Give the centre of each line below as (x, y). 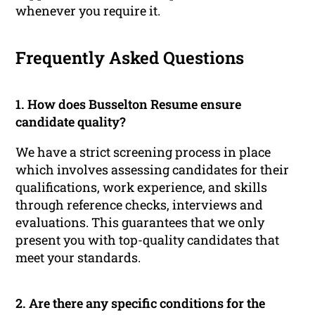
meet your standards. (78, 258)
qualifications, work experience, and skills (142, 187)
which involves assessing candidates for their (153, 170)
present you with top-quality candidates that (148, 240)
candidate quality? (71, 122)
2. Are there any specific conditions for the (141, 303)
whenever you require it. (88, 11)
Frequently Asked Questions (130, 58)
